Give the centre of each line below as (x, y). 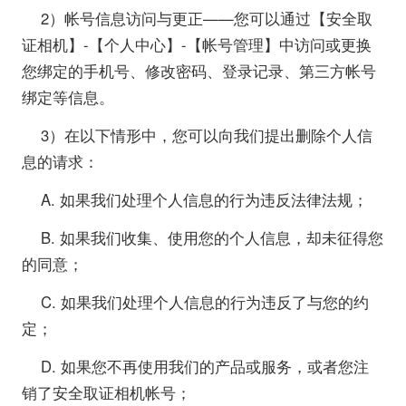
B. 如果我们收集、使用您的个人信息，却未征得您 (213, 237)
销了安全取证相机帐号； (106, 393)
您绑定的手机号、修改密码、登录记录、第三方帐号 (198, 70)
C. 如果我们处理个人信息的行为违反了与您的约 (205, 302)
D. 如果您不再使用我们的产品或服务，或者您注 (205, 367)
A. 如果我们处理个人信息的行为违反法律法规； (205, 199)
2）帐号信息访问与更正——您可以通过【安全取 (207, 18)
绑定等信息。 (68, 97)
